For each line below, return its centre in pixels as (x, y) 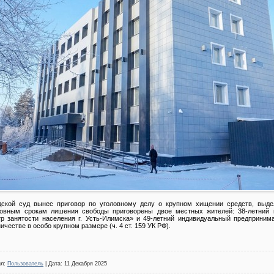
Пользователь (25, 264)
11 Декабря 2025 (86, 264)
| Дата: (54, 264)
